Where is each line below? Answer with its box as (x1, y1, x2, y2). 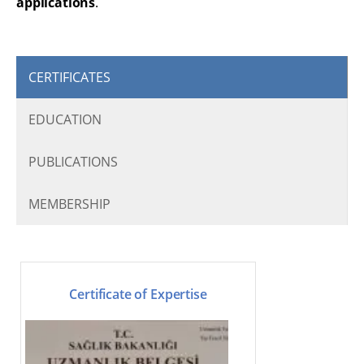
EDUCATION (28, 110, 102, 129)
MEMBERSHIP (28, 195, 110, 214)
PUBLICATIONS (28, 153, 118, 171)
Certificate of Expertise (69, 284, 207, 303)
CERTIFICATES (28, 68, 110, 87)
